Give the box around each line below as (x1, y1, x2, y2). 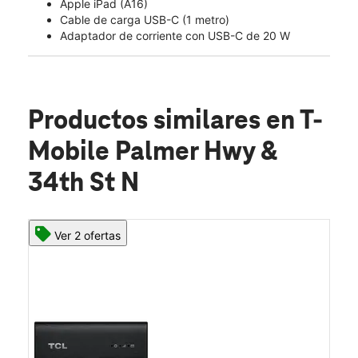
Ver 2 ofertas (54, 228, 121, 242)
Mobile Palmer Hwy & (28, 137, 277, 167)
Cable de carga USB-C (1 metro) (60, 12, 229, 26)
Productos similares (28, 106, 266, 136)
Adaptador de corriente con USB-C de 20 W (60, 28, 290, 42)
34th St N (28, 169, 139, 198)
